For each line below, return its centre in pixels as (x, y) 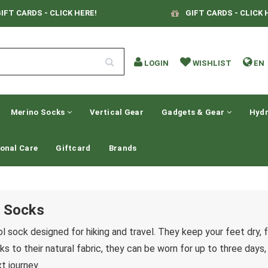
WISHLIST (212, 63)
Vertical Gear (117, 112)
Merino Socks (39, 112)
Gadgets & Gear (194, 112)
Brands (123, 148)
